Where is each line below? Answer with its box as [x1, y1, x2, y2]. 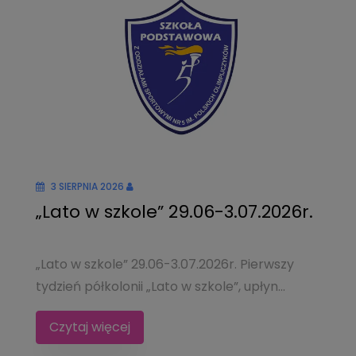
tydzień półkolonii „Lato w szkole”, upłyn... [36, 277, 285, 296]
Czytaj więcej [49, 318, 130, 336]
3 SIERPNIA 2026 [51, 180, 124, 193]
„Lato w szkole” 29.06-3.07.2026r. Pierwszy [36, 255, 294, 273]
